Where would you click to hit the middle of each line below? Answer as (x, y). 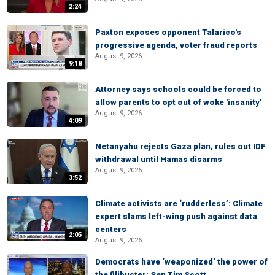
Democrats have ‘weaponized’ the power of (181, 262)
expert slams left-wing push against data (176, 216)
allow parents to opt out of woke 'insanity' (178, 102)
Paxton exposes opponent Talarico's (168, 32)
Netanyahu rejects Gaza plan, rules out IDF (180, 146)
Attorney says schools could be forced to (178, 89)
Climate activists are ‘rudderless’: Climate (179, 203)
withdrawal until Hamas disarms (159, 159)
